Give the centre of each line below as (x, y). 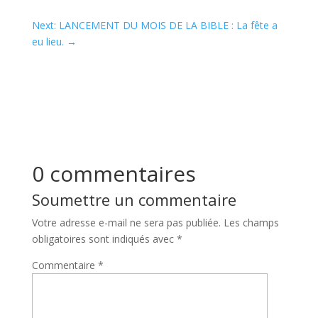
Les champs (251, 222)
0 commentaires (114, 173)
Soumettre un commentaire (134, 199)
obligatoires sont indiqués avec (104, 238)
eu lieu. (48, 41)
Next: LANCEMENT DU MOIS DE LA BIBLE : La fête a (154, 25)
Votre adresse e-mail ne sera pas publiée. (126, 222)
